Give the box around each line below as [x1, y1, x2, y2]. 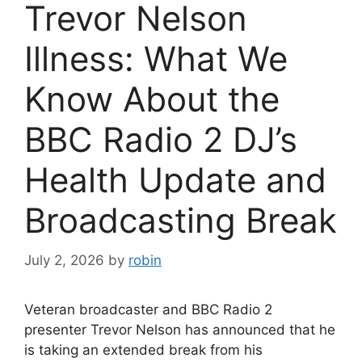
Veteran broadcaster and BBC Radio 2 [24, 301, 272, 318]
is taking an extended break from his [24, 341, 263, 358]
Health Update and [24, 159, 326, 201]
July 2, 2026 [24, 251, 104, 268]
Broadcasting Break [24, 200, 337, 242]
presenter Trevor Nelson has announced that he [24, 321, 335, 338]
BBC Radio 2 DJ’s [24, 119, 297, 161]
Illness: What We [24, 38, 288, 80]
